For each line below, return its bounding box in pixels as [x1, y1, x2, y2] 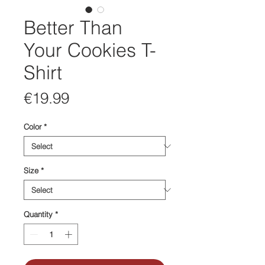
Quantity [24, 209, 53, 219]
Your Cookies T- [24, 38, 156, 62]
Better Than [24, 16, 122, 40]
